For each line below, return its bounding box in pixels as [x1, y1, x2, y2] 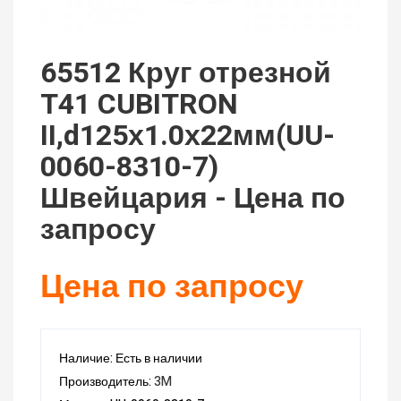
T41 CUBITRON [40, 83, 238, 126]
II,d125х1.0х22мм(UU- [40, 115, 335, 158]
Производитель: [59, 372, 154, 392]
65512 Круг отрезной [40, 52, 331, 95]
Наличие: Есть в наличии [59, 349, 202, 369]
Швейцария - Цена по [40, 177, 346, 220]
